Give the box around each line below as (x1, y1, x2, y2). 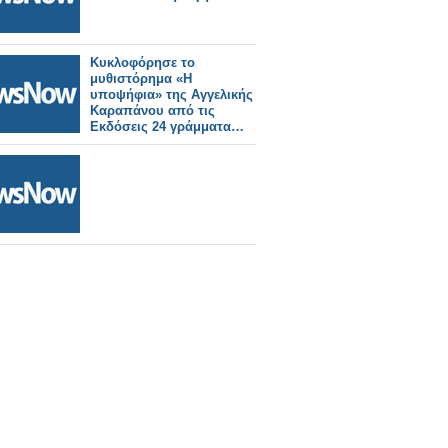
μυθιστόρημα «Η (90, 71, 192, 86)
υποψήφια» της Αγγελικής (90, 87, 253, 102)
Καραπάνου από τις (90, 103, 215, 118)
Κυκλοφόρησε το (90, 55, 195, 70)
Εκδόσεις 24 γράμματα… (90, 119, 244, 134)
